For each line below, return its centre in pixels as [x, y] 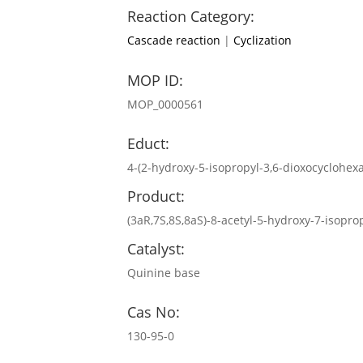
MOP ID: [155, 80]
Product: [156, 196]
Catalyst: [156, 249]
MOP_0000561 [165, 104]
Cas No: [154, 312]
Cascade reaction [174, 41]
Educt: [148, 144]
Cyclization [263, 41]
